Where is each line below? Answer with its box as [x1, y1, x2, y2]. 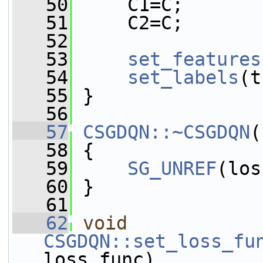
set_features [127, 49, 261, 70]
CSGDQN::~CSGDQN [83, 122, 250, 143]
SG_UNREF [127, 158, 217, 179]
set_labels [127, 67, 239, 88]
